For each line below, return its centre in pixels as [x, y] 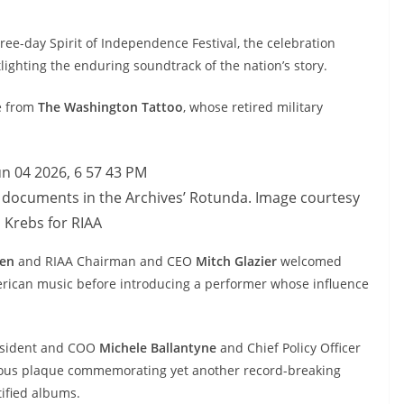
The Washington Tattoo [110, 106]
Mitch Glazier [238, 261]
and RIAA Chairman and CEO [105, 261]
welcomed [311, 261]
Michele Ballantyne [160, 347]
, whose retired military [253, 106]
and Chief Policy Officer [290, 347]
